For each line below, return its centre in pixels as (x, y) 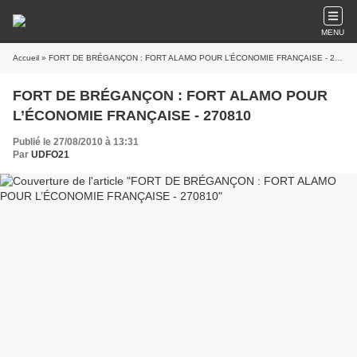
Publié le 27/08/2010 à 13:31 (76, 142)
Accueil (26, 58)
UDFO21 (50, 155)
